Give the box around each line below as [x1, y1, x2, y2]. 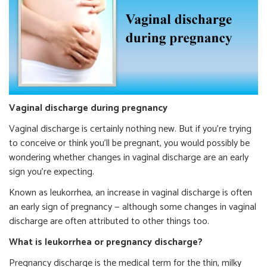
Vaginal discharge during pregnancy [9, 100, 167, 116]
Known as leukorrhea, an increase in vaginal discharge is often [9, 185, 252, 201]
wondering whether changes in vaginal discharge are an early [9, 150, 249, 166]
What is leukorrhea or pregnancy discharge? [9, 234, 203, 250]
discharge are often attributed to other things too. [9, 213, 209, 229]
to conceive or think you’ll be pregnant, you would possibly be [9, 135, 250, 151]
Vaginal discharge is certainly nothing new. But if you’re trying [9, 121, 252, 137]
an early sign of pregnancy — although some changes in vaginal [9, 199, 256, 215]
